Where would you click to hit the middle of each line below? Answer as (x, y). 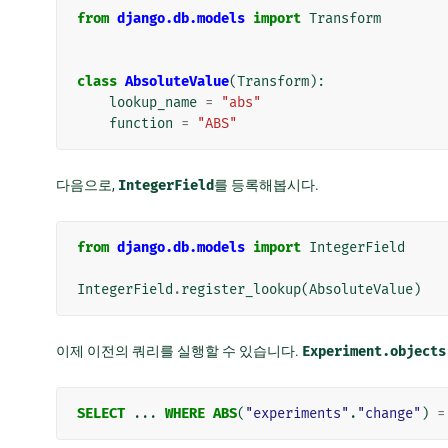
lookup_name (153, 102)
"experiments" (297, 413)
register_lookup (241, 289)
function (141, 123)
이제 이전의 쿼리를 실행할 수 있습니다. (179, 350)
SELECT (101, 413)
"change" (389, 413)
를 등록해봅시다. (266, 184)
